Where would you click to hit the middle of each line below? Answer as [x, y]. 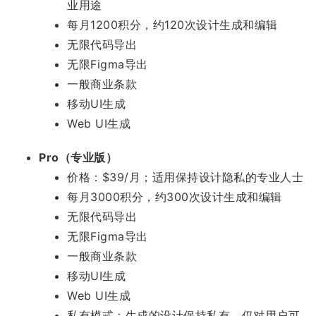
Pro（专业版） [78, 157]
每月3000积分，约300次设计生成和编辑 [175, 196]
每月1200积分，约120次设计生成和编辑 [172, 24]
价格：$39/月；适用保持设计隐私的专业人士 [185, 177]
